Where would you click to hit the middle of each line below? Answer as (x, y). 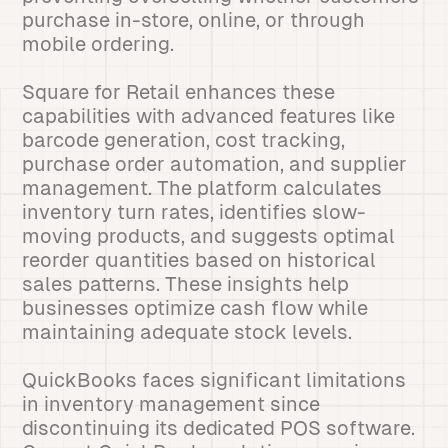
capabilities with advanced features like (209, 116)
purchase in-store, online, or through (194, 20)
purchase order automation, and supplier (215, 164)
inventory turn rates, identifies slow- (194, 212)
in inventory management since (171, 404)
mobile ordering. (98, 44)
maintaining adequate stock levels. (187, 332)
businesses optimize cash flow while (195, 308)
